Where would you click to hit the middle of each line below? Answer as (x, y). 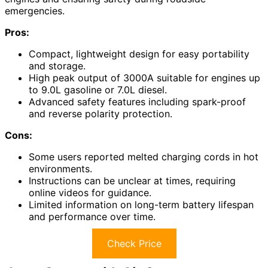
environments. (60, 168)
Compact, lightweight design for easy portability (139, 54)
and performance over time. (92, 216)
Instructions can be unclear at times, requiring (132, 180)
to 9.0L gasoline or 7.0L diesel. (98, 89)
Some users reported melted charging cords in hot (144, 156)
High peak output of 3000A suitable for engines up (144, 77)
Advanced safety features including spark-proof (137, 101)
